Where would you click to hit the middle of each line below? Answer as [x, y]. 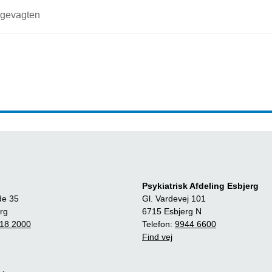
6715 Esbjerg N [172, 211]
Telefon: [158, 224]
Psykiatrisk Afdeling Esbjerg [200, 186]
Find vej [157, 237]
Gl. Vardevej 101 [174, 199]
